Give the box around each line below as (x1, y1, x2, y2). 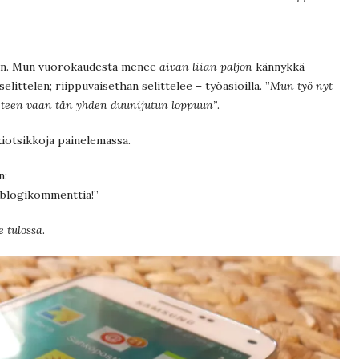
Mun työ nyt (270, 78, 333, 93)
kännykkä (252, 58, 305, 74)
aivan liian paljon (159, 58, 252, 74)
